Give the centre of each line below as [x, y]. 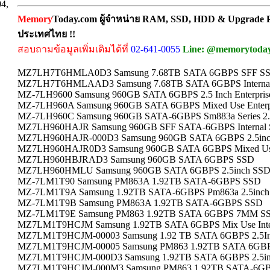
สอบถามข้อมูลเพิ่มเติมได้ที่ [73, 49]
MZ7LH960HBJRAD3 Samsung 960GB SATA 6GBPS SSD [136, 159]
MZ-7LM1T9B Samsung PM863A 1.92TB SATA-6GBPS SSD [140, 203]
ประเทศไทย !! [46, 34]
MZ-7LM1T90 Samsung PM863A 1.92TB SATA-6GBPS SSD [139, 181]
